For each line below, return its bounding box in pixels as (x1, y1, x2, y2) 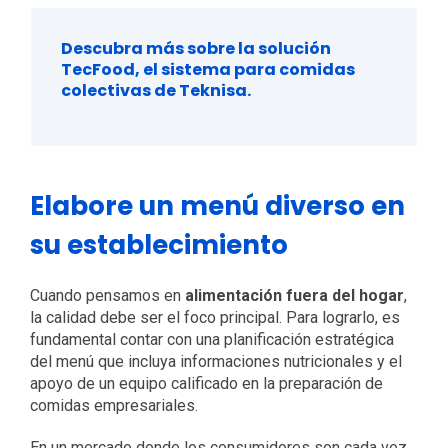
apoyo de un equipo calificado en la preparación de (29, 374, 383, 394)
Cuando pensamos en (29, 286, 185, 306)
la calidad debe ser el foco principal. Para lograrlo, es (29, 308, 400, 328)
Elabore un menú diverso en (29, 188, 405, 225)
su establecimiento (29, 227, 288, 264)
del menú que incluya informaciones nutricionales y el (29, 352, 402, 372)
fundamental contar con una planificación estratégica (29, 330, 394, 350)
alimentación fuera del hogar (184, 286, 404, 306)
